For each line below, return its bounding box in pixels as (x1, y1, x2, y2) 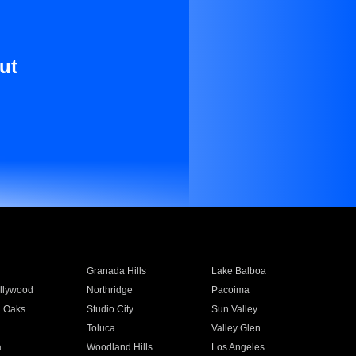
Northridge (86, 284, 133, 296)
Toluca (86, 323, 115, 334)
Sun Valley (211, 304, 258, 315)
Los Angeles (211, 342, 265, 353)
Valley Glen (211, 323, 261, 334)
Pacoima (211, 284, 250, 296)
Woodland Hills (86, 342, 153, 353)
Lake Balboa (211, 265, 267, 277)
